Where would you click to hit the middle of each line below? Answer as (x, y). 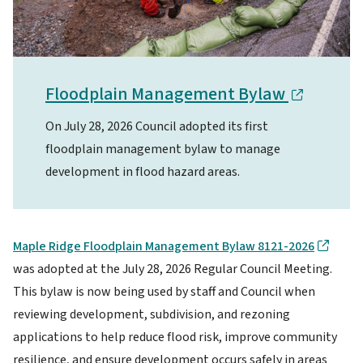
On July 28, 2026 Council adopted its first (157, 127)
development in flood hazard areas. (143, 172)
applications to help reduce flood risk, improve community (175, 337)
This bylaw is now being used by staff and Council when (164, 292)
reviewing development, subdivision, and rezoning (152, 315)
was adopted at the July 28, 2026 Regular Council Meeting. (173, 269)
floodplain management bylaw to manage (163, 149)
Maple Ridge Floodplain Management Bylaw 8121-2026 (164, 247)
